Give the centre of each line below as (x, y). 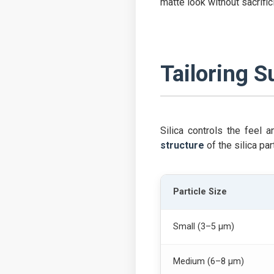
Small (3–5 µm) (204, 227)
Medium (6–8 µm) (209, 262)
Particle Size (200, 192)
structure (182, 146)
